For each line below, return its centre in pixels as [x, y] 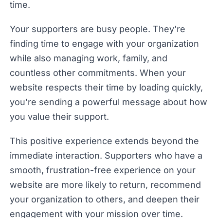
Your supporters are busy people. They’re [98, 29]
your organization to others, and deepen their [105, 199]
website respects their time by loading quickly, [106, 87]
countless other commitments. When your [98, 73]
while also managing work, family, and [89, 58]
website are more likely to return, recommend [105, 185]
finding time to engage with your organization [104, 44]
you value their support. [59, 117]
